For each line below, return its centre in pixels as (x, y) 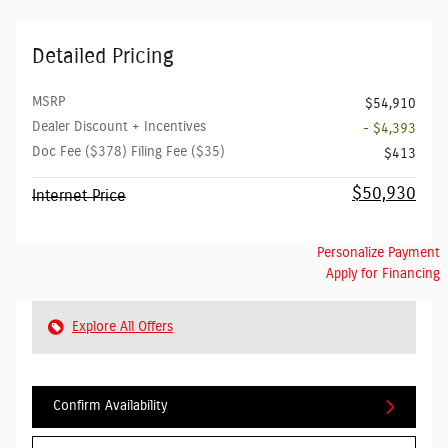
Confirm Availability (110, 406)
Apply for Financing (383, 273)
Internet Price (79, 195)
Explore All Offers (122, 326)
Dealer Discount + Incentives (119, 126)
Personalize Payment (378, 252)
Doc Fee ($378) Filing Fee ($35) (128, 151)
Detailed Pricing (103, 56)
